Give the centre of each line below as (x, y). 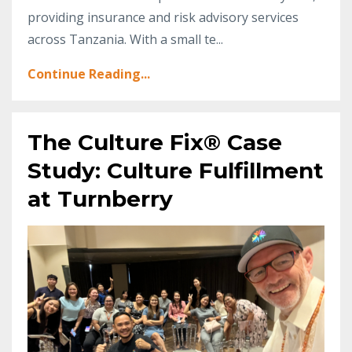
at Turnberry (100, 198)
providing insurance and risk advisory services (163, 17)
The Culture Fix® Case (155, 142)
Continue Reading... (89, 73)
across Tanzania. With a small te (122, 39)
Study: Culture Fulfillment (176, 170)
